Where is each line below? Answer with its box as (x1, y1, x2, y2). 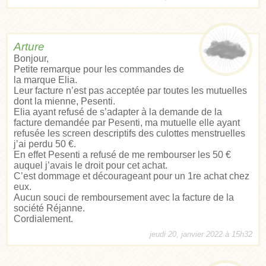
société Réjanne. (14, 202, 85, 213)
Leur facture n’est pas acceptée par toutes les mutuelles (14, 85, 247, 96)
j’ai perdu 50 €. (14, 138, 76, 149)
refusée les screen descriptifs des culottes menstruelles (14, 128, 245, 138)
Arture (14, 40, 45, 53)
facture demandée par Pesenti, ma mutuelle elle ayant (14, 117, 240, 128)
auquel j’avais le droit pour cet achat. (14, 160, 167, 170)
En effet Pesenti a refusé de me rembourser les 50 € (14, 149, 231, 160)
